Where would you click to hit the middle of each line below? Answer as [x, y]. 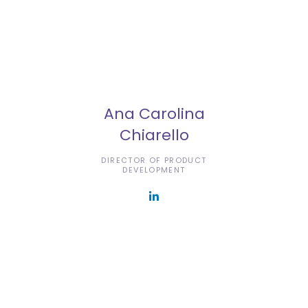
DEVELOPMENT [154, 169]
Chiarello [154, 135]
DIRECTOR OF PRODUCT [154, 160]
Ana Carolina [154, 113]
